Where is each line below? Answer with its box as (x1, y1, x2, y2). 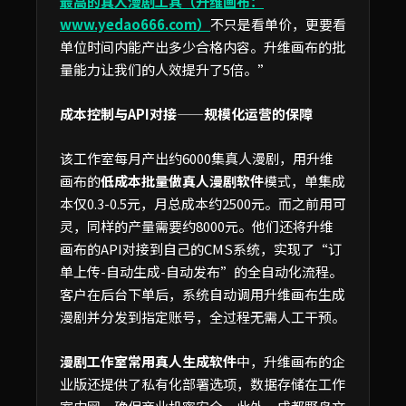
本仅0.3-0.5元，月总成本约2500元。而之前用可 (60, 193, 346, 213)
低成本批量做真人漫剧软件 (101, 170, 264, 190)
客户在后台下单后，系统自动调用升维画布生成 (60, 284, 345, 304)
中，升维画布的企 (237, 351, 345, 371)
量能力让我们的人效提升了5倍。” (60, 59, 271, 79)
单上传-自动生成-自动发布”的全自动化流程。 (60, 261, 343, 281)
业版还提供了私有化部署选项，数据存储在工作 (60, 373, 345, 393)
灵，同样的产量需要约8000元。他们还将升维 (60, 216, 333, 236)
